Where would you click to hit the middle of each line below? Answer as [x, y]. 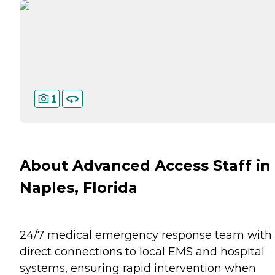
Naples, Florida [79, 188]
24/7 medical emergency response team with [146, 235]
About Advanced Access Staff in [145, 166]
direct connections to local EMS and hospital [142, 252]
